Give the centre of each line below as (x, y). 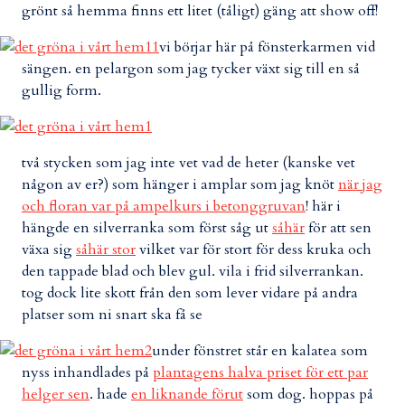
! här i (323, 206)
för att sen (338, 228)
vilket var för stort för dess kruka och (254, 250)
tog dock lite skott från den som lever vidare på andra (190, 293)
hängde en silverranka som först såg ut (147, 228)
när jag (360, 184)
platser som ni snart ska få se (112, 315)
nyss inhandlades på (87, 372)
